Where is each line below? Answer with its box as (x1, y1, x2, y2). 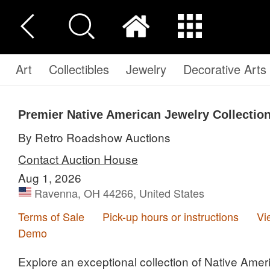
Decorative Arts (183, 60, 266, 78)
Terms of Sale (18, 209, 84, 224)
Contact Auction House (18, 151, 138, 167)
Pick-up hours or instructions (102, 209, 239, 224)
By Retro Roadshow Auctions (26, 129, 171, 145)
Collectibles (49, 60, 109, 78)
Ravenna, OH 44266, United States (34, 185, 204, 201)
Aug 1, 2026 (18, 169, 81, 186)
